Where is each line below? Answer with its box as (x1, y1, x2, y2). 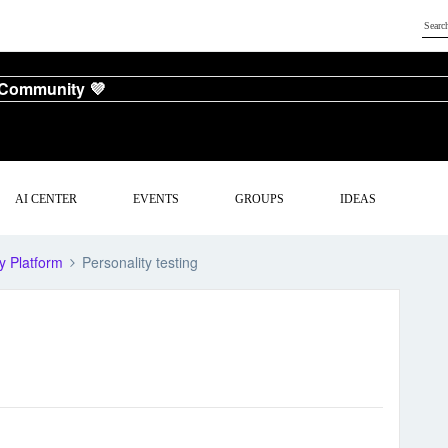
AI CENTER (15, 191, 78, 206)
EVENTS (133, 191, 180, 206)
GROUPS (235, 191, 285, 206)
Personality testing (82, 252, 198, 272)
